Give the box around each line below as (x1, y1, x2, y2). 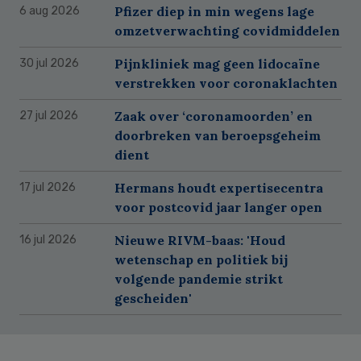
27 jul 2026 (19, 108, 78, 122)
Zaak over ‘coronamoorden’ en (114, 107, 313, 124)
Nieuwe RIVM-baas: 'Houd (114, 231, 285, 248)
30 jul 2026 (19, 56, 79, 70)
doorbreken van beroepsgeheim (114, 127, 321, 143)
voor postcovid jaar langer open (114, 198, 322, 215)
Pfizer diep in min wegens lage (114, 2, 314, 19)
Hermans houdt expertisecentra (114, 179, 323, 196)
